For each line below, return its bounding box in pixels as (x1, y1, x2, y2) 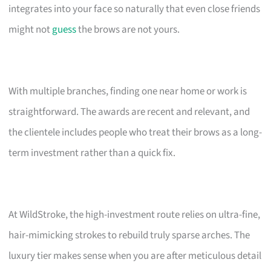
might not (8, 22, 53, 37)
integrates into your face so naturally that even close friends (8, 1, 261, 16)
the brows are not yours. (76, 22, 180, 37)
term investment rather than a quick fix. (8, 145, 176, 160)
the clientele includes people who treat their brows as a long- (8, 125, 263, 140)
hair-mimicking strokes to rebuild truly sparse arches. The (8, 227, 250, 243)
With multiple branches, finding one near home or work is (8, 83, 247, 99)
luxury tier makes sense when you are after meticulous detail (8, 248, 262, 263)
